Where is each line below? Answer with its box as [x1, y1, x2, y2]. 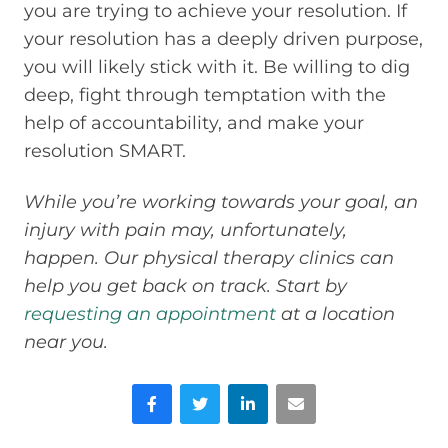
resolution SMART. [24, 140, 186, 163]
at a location [276, 302, 395, 325]
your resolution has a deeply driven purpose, [24, 28, 423, 51]
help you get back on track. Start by [24, 274, 347, 297]
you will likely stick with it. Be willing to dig [24, 56, 410, 79]
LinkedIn [227, 383, 294, 403]
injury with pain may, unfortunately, [24, 218, 347, 241]
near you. [24, 330, 108, 353]
